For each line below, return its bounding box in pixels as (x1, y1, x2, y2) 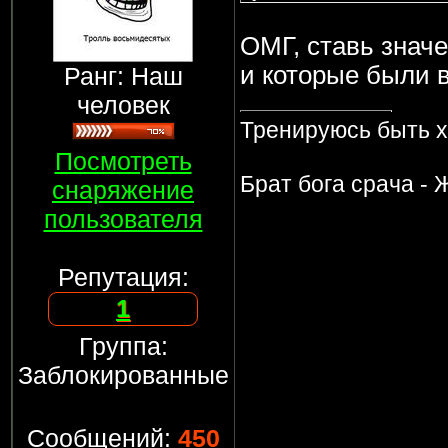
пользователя (43, 205, 203, 233)
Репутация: (57, 263, 189, 291)
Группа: (78, 332, 168, 360)
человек (76, 91, 170, 119)
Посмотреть (54, 147, 192, 175)
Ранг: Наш (63, 62, 183, 90)
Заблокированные (17, 361, 229, 389)
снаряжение (52, 176, 194, 204)
